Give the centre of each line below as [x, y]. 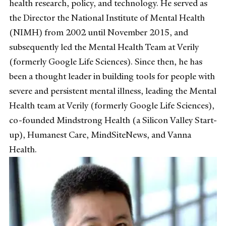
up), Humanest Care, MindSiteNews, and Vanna [100, 134]
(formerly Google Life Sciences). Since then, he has [106, 61]
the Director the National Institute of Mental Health [107, 17]
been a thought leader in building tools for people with [112, 76]
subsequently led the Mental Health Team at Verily [104, 47]
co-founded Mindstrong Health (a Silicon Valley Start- [113, 120]
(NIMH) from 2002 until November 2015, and [99, 32]
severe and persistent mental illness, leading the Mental [113, 91]
